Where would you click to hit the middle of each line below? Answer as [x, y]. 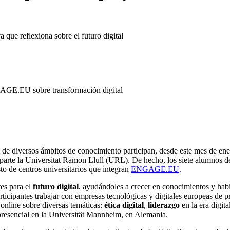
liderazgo [165, 205]
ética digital [124, 205]
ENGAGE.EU [155, 169]
